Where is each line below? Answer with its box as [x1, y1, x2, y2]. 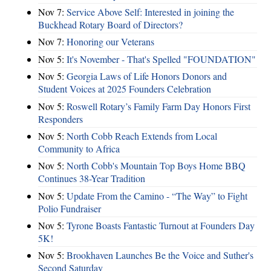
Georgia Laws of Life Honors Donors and [67, 70, 227, 83]
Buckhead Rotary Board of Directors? [38, 18, 183, 31]
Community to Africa [38, 142, 120, 155]
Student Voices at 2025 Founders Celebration [38, 82, 211, 96]
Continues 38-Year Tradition [38, 172, 145, 185]
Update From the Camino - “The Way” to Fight [67, 189, 247, 202]
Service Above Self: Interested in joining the [67, 5, 234, 19]
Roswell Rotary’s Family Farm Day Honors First [67, 99, 250, 113]
